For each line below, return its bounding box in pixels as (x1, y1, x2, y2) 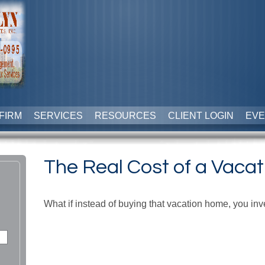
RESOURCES (94, 111, 156, 121)
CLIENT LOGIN (167, 111, 234, 121)
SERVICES (33, 111, 83, 121)
